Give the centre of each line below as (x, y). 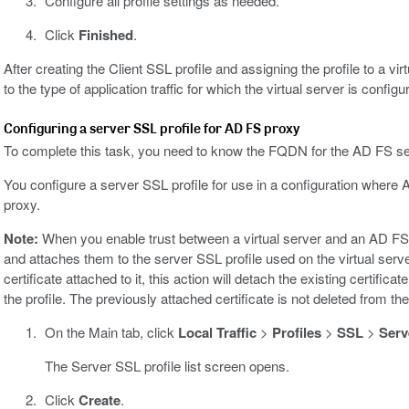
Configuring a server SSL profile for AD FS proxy (152, 128)
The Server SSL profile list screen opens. (167, 366)
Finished (105, 35)
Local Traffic (217, 333)
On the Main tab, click (111, 332)
